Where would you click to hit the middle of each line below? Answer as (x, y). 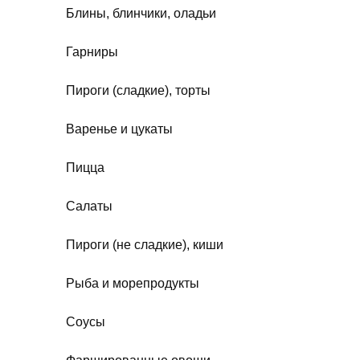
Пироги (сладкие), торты (138, 90)
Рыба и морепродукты (133, 283)
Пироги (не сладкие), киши (145, 244)
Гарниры (92, 51)
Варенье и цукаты (119, 129)
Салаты (89, 206)
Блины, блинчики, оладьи (141, 13)
